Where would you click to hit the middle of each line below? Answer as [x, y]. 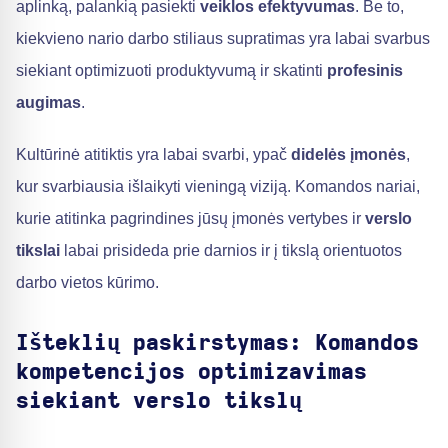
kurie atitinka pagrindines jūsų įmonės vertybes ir [190, 218]
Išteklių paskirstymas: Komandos [217, 343]
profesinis [365, 70]
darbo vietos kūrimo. [87, 282]
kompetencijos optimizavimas [191, 372]
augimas [48, 102]
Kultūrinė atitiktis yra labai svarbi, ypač [153, 154]
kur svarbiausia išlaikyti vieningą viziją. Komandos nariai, [218, 186]
